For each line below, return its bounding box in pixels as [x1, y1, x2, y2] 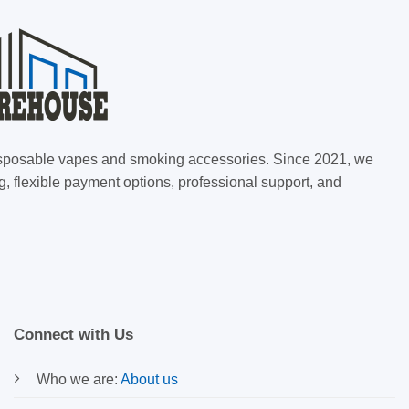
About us [121, 372, 178, 388]
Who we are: [37, 372, 121, 388]
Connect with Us [14, 326, 133, 344]
